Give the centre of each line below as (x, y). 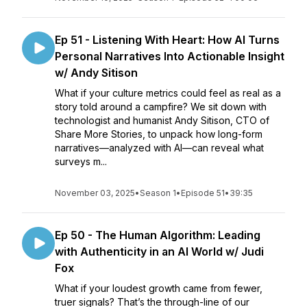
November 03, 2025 (95, 193)
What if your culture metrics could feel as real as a (168, 93)
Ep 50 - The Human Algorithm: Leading (158, 235)
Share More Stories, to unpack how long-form (159, 134)
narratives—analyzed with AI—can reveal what (159, 148)
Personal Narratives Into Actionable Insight (170, 56)
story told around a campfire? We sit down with (161, 107)
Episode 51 (203, 193)
